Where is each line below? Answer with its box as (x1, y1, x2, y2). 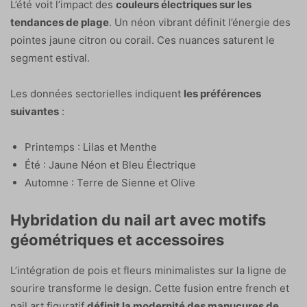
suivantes (10, 104, 59, 118)
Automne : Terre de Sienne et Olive (25, 175, 195, 189)
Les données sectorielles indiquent (10, 86, 184, 100)
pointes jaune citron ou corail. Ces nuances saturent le (10, 33, 275, 47)
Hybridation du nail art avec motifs (10, 210, 266, 229)
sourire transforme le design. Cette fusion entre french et (10, 281, 289, 295)
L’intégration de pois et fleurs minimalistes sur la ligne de (10, 263, 286, 277)
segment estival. (10, 51, 90, 64)
